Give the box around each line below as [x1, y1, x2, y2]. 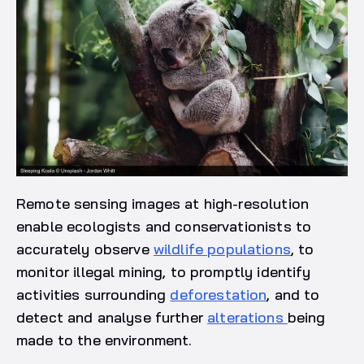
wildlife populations [153, 239, 291, 258]
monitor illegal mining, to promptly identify [16, 262, 311, 281]
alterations [207, 307, 288, 327]
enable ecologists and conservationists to [16, 216, 312, 236]
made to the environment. [16, 330, 206, 349]
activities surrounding [16, 284, 171, 304]
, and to [266, 284, 320, 304]
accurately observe [16, 239, 154, 258]
